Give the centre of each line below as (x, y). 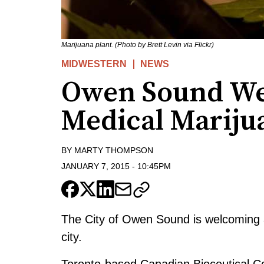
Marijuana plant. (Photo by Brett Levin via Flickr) (138, 45)
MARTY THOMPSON (114, 151)
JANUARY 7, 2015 (95, 166)
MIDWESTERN (94, 64)
